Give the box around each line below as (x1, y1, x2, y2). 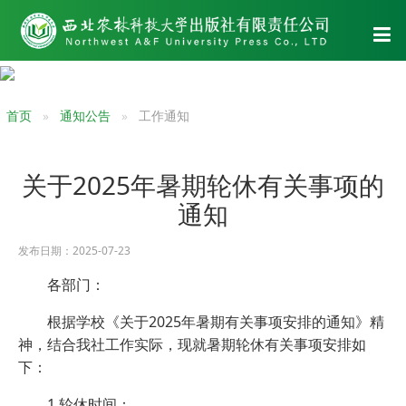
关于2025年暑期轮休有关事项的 (22, 167, 384, 202)
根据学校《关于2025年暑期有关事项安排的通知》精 (47, 311, 384, 332)
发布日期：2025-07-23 (18, 242, 141, 258)
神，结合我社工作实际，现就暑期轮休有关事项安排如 (18, 333, 366, 354)
